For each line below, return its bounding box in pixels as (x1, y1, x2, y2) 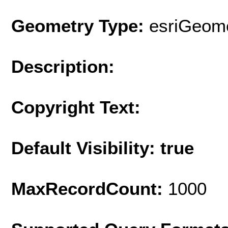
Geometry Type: (11, 15, 144, 36)
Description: (11, 56, 115, 76)
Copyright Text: (11, 97, 140, 117)
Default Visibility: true (11, 137, 194, 158)
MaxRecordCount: (11, 178, 168, 198)
